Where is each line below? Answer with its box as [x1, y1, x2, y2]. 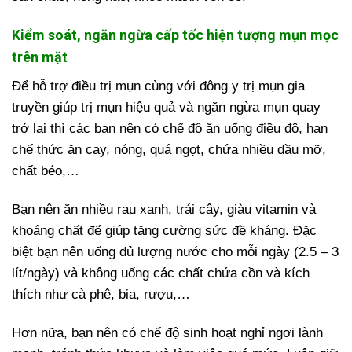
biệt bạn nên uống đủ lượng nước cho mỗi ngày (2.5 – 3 [12, 244, 339, 259]
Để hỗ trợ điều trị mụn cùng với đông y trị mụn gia [12, 78, 305, 93]
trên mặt [12, 48, 68, 65]
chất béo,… [12, 163, 79, 178]
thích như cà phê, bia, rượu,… [12, 286, 190, 302]
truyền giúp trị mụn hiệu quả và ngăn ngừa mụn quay [12, 99, 321, 115]
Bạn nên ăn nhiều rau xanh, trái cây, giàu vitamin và [12, 201, 316, 217]
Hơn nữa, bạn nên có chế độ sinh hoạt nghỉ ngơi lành [12, 324, 323, 340]
